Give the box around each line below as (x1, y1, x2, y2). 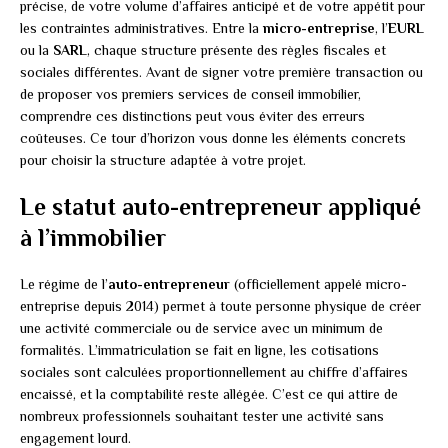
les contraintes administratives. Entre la (20, 20, 263, 37)
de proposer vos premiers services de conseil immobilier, (20, 86, 361, 103)
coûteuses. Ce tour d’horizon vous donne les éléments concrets (20, 130, 406, 147)
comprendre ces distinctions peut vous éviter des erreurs (20, 108, 365, 125)
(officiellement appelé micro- (230, 276, 407, 293)
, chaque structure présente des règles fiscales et (87, 42, 386, 59)
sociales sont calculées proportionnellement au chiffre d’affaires (20, 364, 408, 381)
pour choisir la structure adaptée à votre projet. (20, 152, 306, 169)
